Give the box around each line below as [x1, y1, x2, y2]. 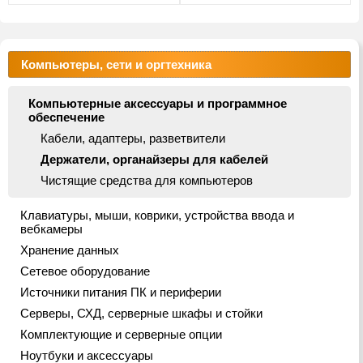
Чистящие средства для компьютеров [41, 173, 253, 187]
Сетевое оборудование [20, 264, 150, 278]
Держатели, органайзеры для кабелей [41, 152, 268, 166]
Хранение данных [20, 243, 119, 257]
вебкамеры [20, 222, 83, 236]
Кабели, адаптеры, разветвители [41, 131, 225, 145]
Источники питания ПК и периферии [20, 285, 221, 299]
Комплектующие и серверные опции [20, 327, 222, 341]
